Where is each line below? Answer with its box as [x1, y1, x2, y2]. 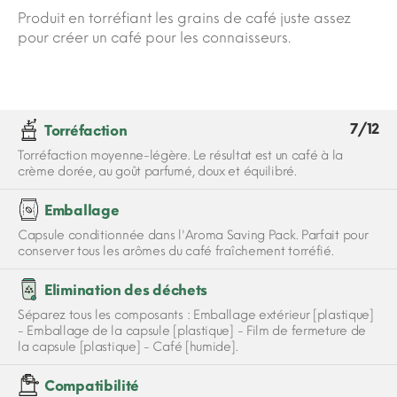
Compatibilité [44, 378, 140, 395]
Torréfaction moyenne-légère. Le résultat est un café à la [18, 148, 343, 164]
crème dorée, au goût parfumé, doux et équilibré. [18, 164, 297, 180]
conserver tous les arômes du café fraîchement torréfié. [18, 244, 334, 260]
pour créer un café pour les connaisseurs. [18, 29, 291, 47]
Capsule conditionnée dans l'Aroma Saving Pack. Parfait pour [18, 228, 369, 244]
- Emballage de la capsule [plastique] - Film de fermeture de [18, 323, 367, 339]
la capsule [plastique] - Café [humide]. [18, 339, 238, 355]
